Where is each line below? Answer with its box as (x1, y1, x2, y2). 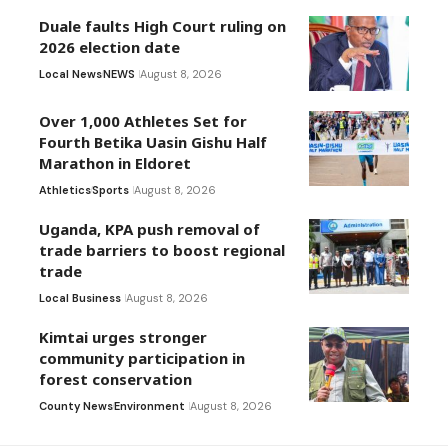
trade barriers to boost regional (39, 240, 285, 261)
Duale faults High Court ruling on (39, 16, 286, 37)
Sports (92, 183, 129, 198)
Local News (39, 67, 102, 82)
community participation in (39, 348, 245, 369)
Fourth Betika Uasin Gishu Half (39, 132, 267, 153)
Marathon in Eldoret (39, 153, 191, 174)
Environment (114, 399, 185, 414)
